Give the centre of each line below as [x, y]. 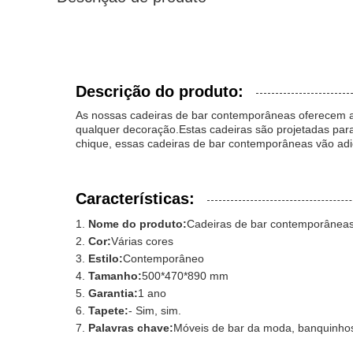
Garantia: [113, 293]
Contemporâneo [163, 258]
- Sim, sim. [155, 310]
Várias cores [142, 241]
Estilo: [106, 258]
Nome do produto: [137, 224]
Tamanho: [115, 276]
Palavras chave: [131, 328]
